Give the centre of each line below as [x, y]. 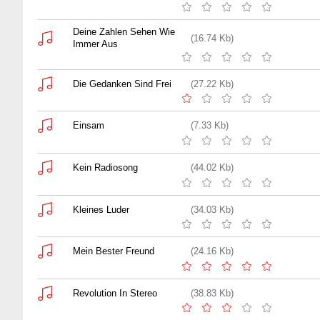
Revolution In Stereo [115, 293]
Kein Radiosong [105, 167]
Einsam [89, 126]
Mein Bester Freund [114, 251]
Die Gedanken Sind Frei [122, 84]
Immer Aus [95, 44]
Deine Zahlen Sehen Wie [124, 32]
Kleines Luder [101, 209]
